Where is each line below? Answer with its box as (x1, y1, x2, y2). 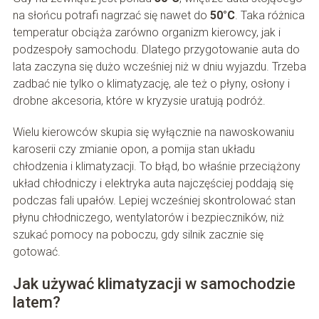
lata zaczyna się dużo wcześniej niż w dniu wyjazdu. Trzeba (12, 60, 306, 74)
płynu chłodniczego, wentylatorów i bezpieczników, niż (12, 211, 284, 225)
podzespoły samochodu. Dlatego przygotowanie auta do (12, 43, 300, 57)
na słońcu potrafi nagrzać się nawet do (12, 9, 210, 23)
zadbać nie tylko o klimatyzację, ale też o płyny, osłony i (12, 77, 290, 91)
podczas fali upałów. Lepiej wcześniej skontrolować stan (12, 194, 296, 208)
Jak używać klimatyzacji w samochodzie (12, 275, 296, 293)
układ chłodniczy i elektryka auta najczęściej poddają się (12, 177, 293, 191)
